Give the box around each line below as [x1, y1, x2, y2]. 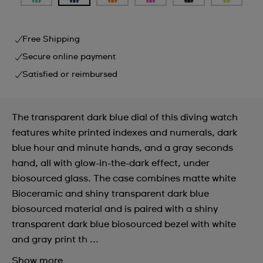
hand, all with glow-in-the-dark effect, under [12, 158, 210, 168]
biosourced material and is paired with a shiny [12, 204, 218, 214]
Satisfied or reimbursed [22, 70, 117, 79]
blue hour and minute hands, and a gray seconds [12, 143, 233, 153]
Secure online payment [22, 52, 116, 61]
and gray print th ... [12, 234, 99, 244]
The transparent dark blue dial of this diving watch [12, 112, 238, 122]
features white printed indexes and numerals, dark [12, 127, 237, 137]
